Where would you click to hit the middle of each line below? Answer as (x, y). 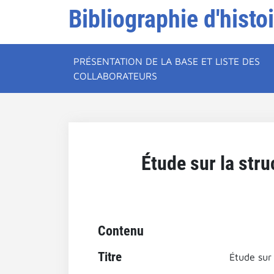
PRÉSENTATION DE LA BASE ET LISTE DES (167, 61)
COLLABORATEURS (115, 76)
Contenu (121, 231)
